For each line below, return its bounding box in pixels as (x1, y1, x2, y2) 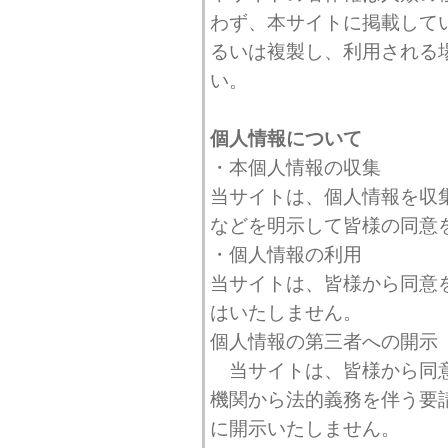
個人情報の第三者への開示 (210, 330, 438, 352)
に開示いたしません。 (210, 417, 400, 439)
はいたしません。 (210, 301, 362, 323)
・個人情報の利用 (210, 243, 362, 265)
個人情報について (210, 127, 362, 149)
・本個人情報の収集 (210, 156, 381, 178)
